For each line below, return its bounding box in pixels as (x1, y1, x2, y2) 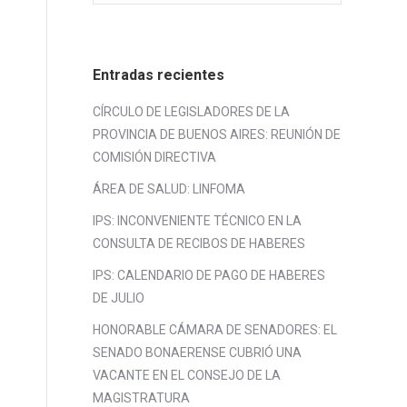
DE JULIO (93, 291, 144, 305)
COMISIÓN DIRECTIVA (93, 150, 216, 164)
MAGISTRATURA (93, 391, 190, 405)
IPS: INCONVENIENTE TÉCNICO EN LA (93, 213, 302, 228)
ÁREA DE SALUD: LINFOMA (93, 182, 245, 196)
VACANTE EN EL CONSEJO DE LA (93, 368, 281, 382)
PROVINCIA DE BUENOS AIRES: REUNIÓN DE (93, 127, 341, 142)
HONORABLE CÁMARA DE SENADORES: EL (93, 323, 337, 337)
